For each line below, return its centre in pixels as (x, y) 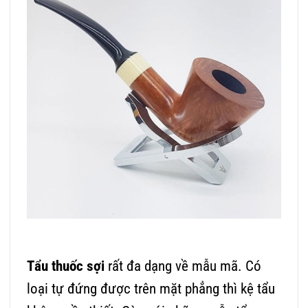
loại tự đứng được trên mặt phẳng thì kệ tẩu (151, 288)
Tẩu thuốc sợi (66, 266)
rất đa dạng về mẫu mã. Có (183, 266)
